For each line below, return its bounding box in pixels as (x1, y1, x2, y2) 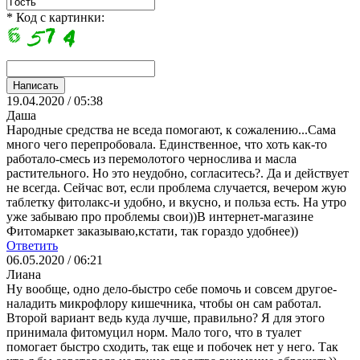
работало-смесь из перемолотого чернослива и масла (6, 151, 297, 166)
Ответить (6, 238, 58, 252)
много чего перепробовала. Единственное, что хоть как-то (6, 137, 327, 151)
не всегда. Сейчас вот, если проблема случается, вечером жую (6, 180, 346, 194)
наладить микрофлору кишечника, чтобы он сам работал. (6, 296, 321, 310)
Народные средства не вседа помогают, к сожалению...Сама (6, 122, 336, 137)
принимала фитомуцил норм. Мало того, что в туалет (6, 325, 301, 339)
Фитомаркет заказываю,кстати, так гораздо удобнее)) (6, 223, 298, 238)
